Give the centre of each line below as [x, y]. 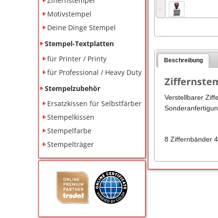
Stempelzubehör [73, 88]
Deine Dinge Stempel [82, 27]
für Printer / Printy [77, 58]
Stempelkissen [71, 117]
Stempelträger [71, 144]
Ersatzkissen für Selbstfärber [95, 103]
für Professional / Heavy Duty [95, 72]
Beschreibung [184, 61]
